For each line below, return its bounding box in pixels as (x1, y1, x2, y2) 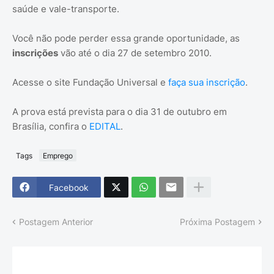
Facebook (49, 182, 89, 193)
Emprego (43, 150, 73, 160)
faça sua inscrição (168, 76, 245, 89)
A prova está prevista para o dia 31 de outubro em (12, 106, 227, 118)
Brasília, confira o (12, 120, 89, 133)
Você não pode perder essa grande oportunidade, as (12, 32, 240, 45)
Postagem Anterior (19, 217, 93, 228)
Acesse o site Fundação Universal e (12, 76, 168, 89)
